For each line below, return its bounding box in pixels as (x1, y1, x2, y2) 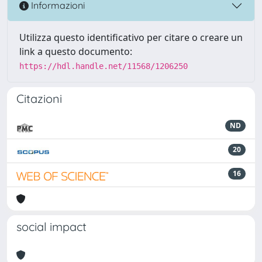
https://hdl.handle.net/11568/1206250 (19, 61, 188, 71)
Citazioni (16, 91, 62, 106)
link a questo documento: (19, 44, 132, 58)
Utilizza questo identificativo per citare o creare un (19, 30, 243, 44)
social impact (16, 219, 87, 234)
